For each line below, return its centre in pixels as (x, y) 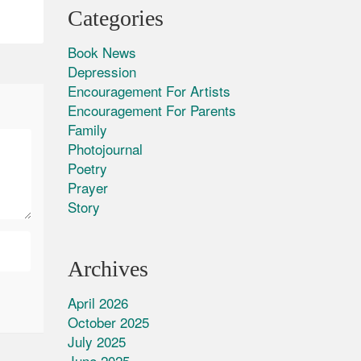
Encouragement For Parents (151, 110)
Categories (115, 18)
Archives (108, 269)
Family (87, 129)
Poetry (87, 168)
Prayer (87, 187)
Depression (102, 71)
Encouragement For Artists (149, 91)
